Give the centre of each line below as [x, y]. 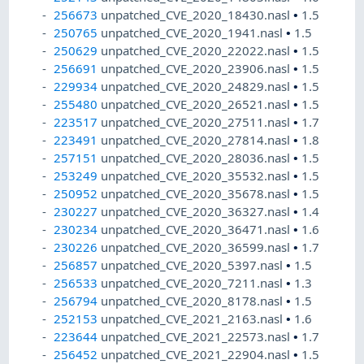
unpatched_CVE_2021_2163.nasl [194, 319]
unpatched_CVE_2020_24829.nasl [197, 87]
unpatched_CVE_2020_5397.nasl [194, 265]
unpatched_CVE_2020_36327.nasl [197, 212]
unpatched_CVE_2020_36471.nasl [197, 230]
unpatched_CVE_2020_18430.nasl [197, 15]
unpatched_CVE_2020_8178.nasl [194, 301]
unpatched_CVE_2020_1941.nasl [194, 33]
